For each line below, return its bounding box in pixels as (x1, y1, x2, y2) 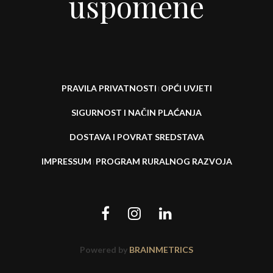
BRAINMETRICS (127, 244, 193, 255)
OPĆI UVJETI (160, 83, 212, 93)
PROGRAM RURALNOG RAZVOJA (95, 156, 232, 166)
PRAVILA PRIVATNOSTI (61, 83, 157, 93)
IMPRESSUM (41, 156, 91, 166)
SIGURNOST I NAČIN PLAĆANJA (71, 107, 202, 118)
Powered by (80, 244, 127, 255)
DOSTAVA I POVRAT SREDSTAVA (69, 132, 204, 142)
